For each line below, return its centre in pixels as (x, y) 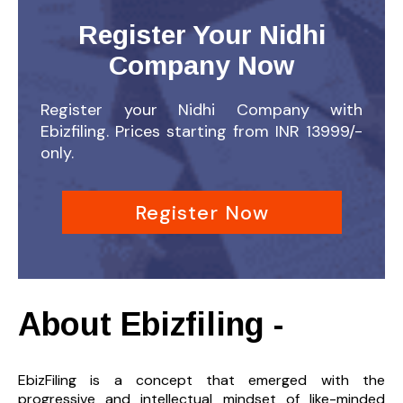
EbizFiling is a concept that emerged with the (201, 381)
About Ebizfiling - (151, 325)
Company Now (201, 66)
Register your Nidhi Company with (201, 110)
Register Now (201, 212)
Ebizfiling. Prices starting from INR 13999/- (201, 132)
